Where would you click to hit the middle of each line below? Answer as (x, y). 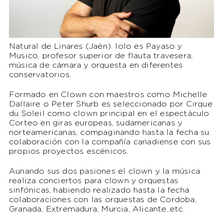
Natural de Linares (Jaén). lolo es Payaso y (95, 47)
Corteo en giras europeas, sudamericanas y (96, 123)
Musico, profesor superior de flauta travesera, (101, 56)
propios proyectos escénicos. (68, 152)
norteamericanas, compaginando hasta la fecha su (109, 133)
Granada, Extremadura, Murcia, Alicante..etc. (97, 210)
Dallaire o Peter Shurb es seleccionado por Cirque (111, 105)
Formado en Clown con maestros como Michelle (108, 95)
